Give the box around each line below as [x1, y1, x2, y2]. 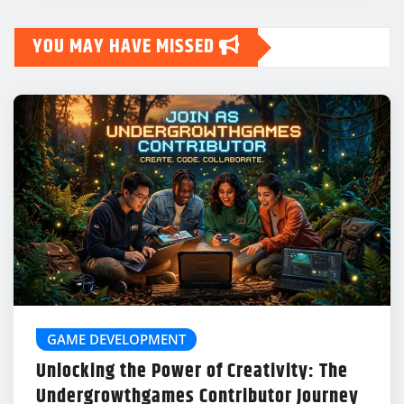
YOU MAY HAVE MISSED [32, 32, 219, 63]
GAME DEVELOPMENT [47, 329, 186, 348]
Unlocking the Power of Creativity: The [36, 356, 348, 388]
